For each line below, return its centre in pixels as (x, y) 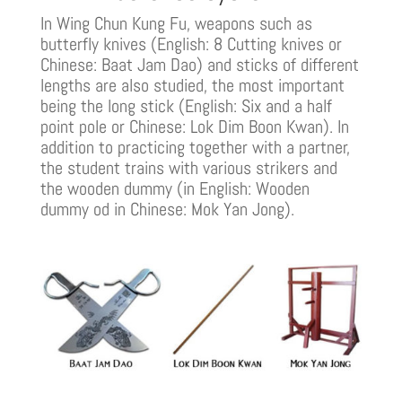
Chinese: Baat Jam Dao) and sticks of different (199, 64)
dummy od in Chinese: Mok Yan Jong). (167, 209)
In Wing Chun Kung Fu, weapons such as (176, 23)
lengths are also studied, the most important (192, 85)
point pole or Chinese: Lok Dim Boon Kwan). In (194, 126)
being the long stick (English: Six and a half (186, 105)
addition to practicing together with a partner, (195, 147)
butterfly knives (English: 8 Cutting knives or (191, 44)
